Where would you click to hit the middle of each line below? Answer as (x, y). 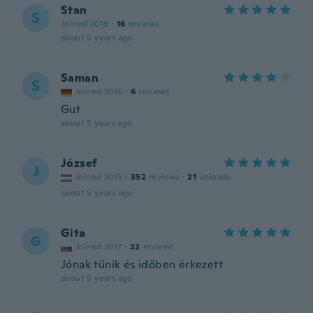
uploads (215, 177)
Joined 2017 (99, 247)
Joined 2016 (99, 92)
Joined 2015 (99, 177)
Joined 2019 (85, 24)
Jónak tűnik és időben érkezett (142, 264)
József (79, 163)
